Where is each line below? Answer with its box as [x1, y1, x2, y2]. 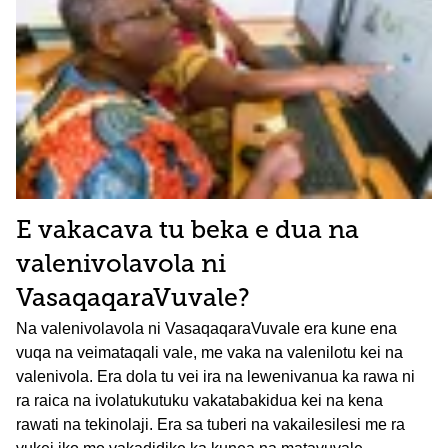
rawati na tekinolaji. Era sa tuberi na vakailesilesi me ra [16, 415, 405, 433]
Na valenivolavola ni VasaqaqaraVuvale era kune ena [16, 319, 397, 337]
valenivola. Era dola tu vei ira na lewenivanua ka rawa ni [16, 367, 415, 385]
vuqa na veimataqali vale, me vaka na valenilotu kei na [16, 343, 403, 361]
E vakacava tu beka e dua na [16, 218, 359, 244]
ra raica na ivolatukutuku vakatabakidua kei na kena [16, 391, 383, 409]
